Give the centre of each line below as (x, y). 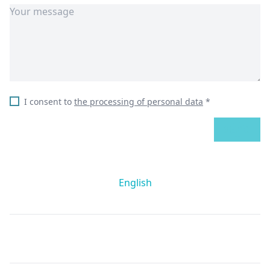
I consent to (49, 102)
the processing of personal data (139, 102)
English (135, 183)
